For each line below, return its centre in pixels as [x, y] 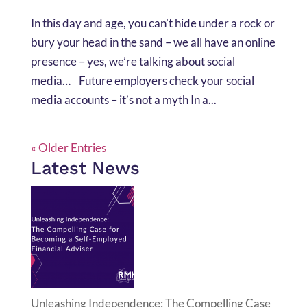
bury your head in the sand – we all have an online [153, 42]
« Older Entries [68, 147]
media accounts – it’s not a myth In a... [123, 99]
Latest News [85, 168]
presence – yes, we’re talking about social [133, 61]
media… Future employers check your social [142, 80]
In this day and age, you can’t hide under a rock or [152, 23]
